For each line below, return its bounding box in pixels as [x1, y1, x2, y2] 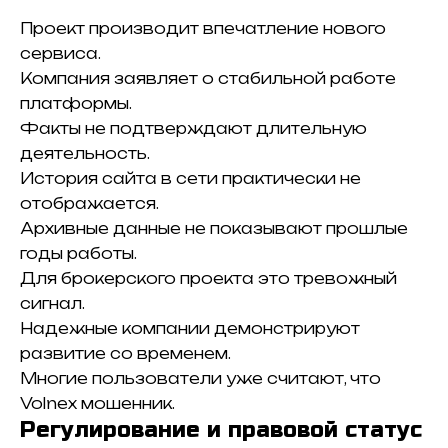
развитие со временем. [20, 343, 231, 363]
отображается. [20, 193, 159, 213]
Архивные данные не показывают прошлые [20, 218, 408, 238]
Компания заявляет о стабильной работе [20, 68, 396, 88]
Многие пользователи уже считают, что [20, 368, 381, 388]
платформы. [20, 93, 132, 113]
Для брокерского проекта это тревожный [20, 268, 397, 288]
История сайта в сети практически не [20, 168, 361, 188]
